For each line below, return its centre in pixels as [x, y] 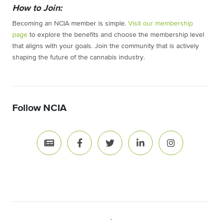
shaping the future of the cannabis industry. [79, 58]
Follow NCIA [40, 108]
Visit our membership [161, 24]
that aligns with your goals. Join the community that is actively [106, 46]
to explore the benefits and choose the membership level [116, 35]
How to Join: [37, 9]
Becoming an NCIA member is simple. [70, 24]
